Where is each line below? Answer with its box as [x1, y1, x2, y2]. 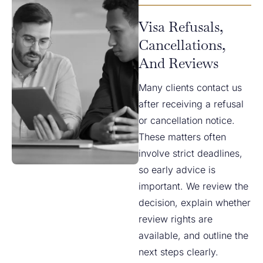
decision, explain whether [139, 197, 251, 208]
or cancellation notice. [139, 114, 235, 126]
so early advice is [139, 164, 216, 176]
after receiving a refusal [139, 98, 244, 110]
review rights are [139, 213, 213, 225]
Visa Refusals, [139, 18, 224, 36]
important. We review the [139, 180, 249, 192]
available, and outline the [139, 230, 249, 241]
